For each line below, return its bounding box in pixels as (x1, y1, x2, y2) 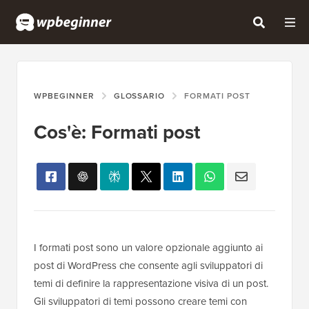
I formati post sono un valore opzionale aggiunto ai (34, 240, 263, 255)
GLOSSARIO (113, 90, 166, 102)
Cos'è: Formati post (34, 118, 200, 146)
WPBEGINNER (34, 90, 94, 102)
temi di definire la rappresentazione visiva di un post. (34, 276, 268, 291)
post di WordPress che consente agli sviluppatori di (34, 258, 263, 273)
